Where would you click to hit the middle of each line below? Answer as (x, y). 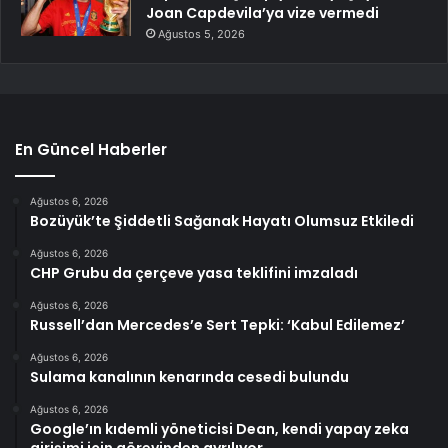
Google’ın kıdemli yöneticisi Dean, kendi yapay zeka (219, 429)
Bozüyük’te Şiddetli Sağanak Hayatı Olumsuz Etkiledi (222, 221)
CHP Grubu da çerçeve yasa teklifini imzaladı (194, 273)
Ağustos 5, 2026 (201, 34)
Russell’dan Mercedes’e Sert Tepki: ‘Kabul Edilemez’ (217, 325)
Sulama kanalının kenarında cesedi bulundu (189, 377)
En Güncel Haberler (91, 150)
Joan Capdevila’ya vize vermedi (262, 13)
